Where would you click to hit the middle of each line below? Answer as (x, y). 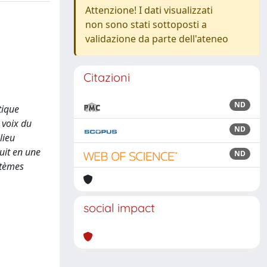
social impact (119, 208)
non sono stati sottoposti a (146, 24)
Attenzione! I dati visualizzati (149, 10)
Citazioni (107, 77)
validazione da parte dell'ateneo (157, 39)
